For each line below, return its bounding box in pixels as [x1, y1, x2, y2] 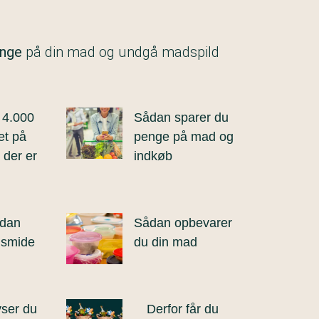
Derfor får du [147, 302, 219, 316]
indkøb [134, 149, 172, 163]
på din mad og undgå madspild [22, 43, 219, 61]
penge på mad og [134, 130, 234, 144]
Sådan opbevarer [134, 216, 232, 230]
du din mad [134, 235, 197, 249]
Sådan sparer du [134, 110, 229, 125]
